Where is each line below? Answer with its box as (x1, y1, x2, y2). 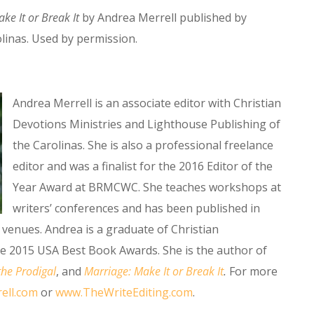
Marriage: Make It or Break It (84, 263, 224, 279)
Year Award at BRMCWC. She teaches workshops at (13, 179, 281, 195)
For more (226, 263, 278, 279)
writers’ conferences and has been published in (13, 200, 260, 216)
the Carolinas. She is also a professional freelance (13, 137, 273, 153)
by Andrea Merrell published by (82, 9, 247, 25)
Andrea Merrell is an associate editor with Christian (13, 95, 281, 111)
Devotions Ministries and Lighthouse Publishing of (13, 116, 280, 132)
